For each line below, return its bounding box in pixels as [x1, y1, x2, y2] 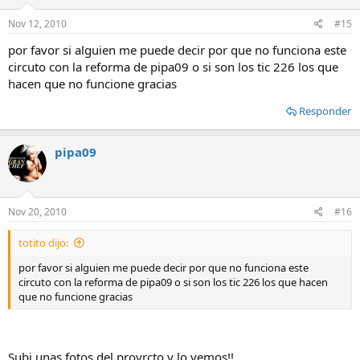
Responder [299, 104, 351, 118]
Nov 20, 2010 [8, 204, 67, 219]
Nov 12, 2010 [8, 17, 67, 31]
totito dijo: [18, 235, 68, 250]
